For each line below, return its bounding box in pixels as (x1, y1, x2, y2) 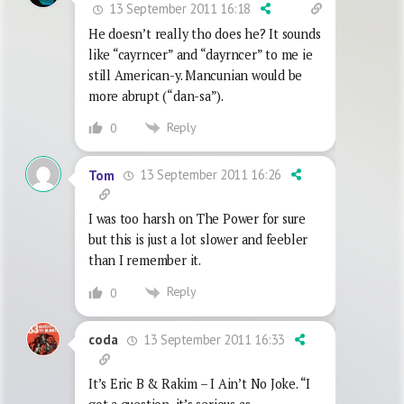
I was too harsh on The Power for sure (88, 210, 307, 228)
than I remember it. (88, 252, 201, 270)
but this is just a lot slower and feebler (88, 231, 308, 249)
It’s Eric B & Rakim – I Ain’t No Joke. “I (88, 374, 311, 392)
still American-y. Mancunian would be (88, 66, 303, 84)
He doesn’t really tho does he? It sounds (88, 24, 321, 42)
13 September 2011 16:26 (136, 166, 282, 184)
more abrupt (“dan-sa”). (88, 87, 225, 105)
